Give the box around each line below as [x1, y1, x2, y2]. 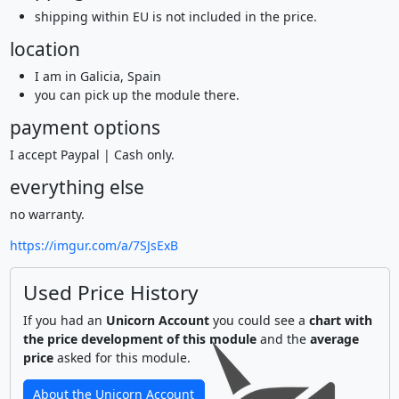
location [9, 37, 80, 61]
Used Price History [22, 279, 199, 306]
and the [256, 330, 310, 347]
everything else [9, 175, 144, 199]
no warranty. [9, 206, 85, 223]
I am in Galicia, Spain [34, 68, 161, 85]
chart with [308, 312, 372, 329]
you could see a [208, 312, 309, 329]
